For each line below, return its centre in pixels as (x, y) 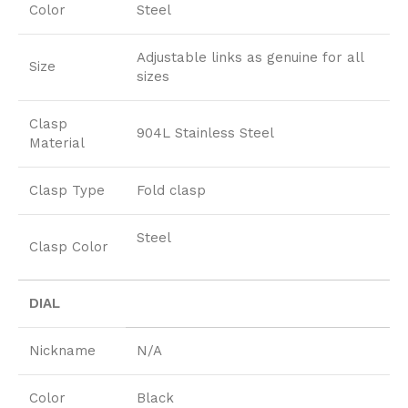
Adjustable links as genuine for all (250, 57)
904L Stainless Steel (205, 133)
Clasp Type (67, 190)
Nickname (62, 350)
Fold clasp (171, 190)
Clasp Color (69, 246)
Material (57, 143)
